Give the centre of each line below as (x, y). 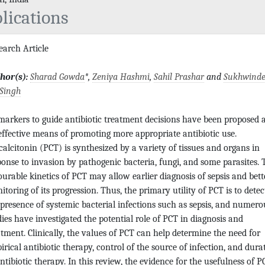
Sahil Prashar (179, 77)
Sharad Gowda (57, 77)
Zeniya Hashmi (121, 77)
